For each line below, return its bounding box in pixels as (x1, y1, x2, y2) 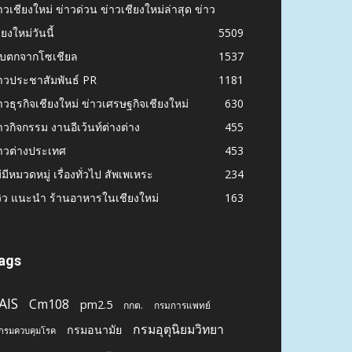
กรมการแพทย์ (154, 298, 211, 311)
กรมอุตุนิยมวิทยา (133, 320, 224, 338)
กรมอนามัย (67, 321, 122, 337)
